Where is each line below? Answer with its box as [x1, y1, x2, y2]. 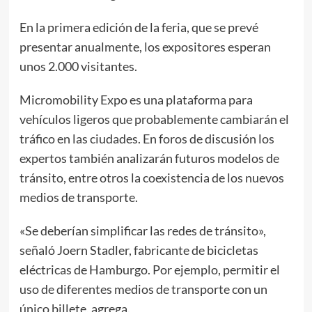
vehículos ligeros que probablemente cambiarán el [19, 111, 289, 127]
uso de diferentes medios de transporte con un [19, 281, 267, 297]
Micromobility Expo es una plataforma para [19, 91, 253, 107]
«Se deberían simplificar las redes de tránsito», [19, 222, 266, 238]
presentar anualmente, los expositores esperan [19, 38, 271, 54]
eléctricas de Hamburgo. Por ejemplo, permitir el [19, 261, 280, 277]
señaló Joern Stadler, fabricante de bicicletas [19, 242, 258, 258]
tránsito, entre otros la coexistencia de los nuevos [19, 169, 284, 185]
